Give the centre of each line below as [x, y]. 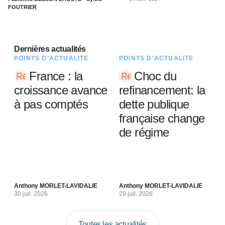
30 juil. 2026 [31, 194]
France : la [54, 76]
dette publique [154, 104]
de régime [144, 132]
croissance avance [61, 90]
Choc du [154, 76]
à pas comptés [51, 104]
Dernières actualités [50, 49]
